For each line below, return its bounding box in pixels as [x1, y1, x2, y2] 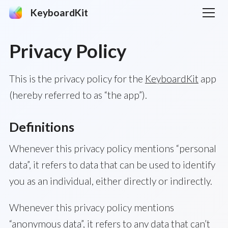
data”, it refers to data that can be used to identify [9, 159, 215, 170]
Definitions [9, 119, 74, 134]
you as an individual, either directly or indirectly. [9, 175, 212, 187]
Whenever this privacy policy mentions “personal [9, 142, 216, 154]
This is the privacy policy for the [9, 73, 145, 84]
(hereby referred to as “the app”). [9, 89, 147, 101]
